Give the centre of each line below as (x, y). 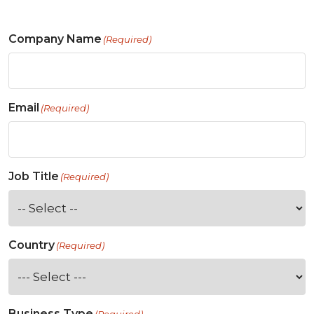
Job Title (34, 177)
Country (32, 245)
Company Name (55, 39)
